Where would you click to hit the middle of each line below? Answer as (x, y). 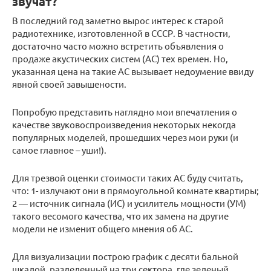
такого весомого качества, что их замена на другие (120, 216)
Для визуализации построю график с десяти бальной (125, 256)
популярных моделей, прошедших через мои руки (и (125, 137)
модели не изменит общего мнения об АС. (103, 229)
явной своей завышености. (69, 84)
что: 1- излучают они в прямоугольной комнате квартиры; (135, 191)
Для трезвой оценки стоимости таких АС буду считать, (128, 178)
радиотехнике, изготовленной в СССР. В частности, (121, 33)
